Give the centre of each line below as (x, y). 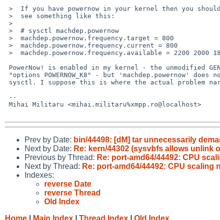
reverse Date (68, 184)
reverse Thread (72, 192)
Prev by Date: (49, 139)
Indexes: (39, 175)
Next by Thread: (53, 166)
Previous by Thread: (61, 157)
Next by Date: (49, 148)
